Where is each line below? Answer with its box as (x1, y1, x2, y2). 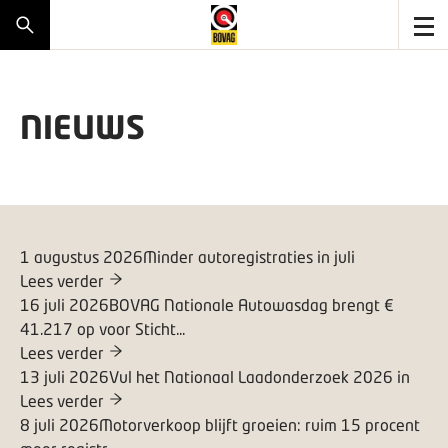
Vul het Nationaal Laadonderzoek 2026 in (109, 366, 410, 386)
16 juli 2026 (20, 294, 109, 314)
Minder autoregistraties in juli (143, 246, 355, 266)
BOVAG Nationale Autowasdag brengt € (109, 294, 394, 314)
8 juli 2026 (20, 414, 99, 434)
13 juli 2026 (20, 366, 109, 386)
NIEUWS (20, 107, 145, 147)
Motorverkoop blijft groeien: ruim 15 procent (99, 414, 420, 434)
